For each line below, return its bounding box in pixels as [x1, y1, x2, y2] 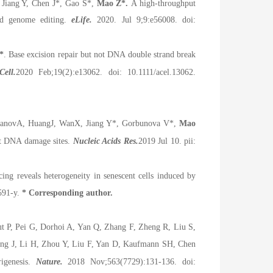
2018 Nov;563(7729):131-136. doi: [62, 257, 196, 267]
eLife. [71, 15, 93, 24]
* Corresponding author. [22, 188, 115, 198]
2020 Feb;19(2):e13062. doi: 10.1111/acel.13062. [15, 67, 196, 77]
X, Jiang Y [74, 118, 113, 128]
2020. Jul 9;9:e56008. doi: [92, 15, 196, 24]
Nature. [35, 257, 63, 267]
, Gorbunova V [116, 118, 170, 128]
